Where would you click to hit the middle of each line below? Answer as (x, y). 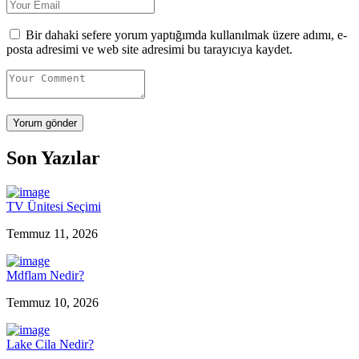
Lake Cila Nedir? (50, 344)
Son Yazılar (53, 157)
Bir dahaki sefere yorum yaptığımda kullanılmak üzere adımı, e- (186, 34)
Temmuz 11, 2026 (52, 233)
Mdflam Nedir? (45, 275)
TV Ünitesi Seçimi (54, 206)
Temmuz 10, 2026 (52, 302)
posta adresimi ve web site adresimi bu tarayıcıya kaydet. (149, 49)
